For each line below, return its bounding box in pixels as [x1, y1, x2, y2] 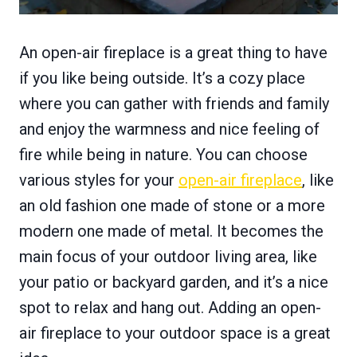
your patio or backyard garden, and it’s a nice [19, 272, 328, 292]
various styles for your [19, 170, 178, 190]
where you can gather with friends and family [19, 93, 329, 113]
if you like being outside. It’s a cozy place [19, 68, 305, 88]
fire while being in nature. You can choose [19, 144, 308, 164]
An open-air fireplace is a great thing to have [19, 42, 328, 62]
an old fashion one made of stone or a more [19, 195, 325, 215]
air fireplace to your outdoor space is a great [19, 323, 331, 343]
